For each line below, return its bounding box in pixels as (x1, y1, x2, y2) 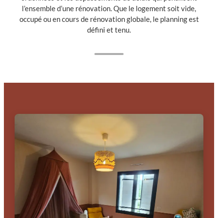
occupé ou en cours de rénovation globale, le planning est (19, 15, 199, 23)
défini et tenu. (87, 25, 131, 34)
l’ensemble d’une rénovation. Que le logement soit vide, (22, 4, 196, 13)
